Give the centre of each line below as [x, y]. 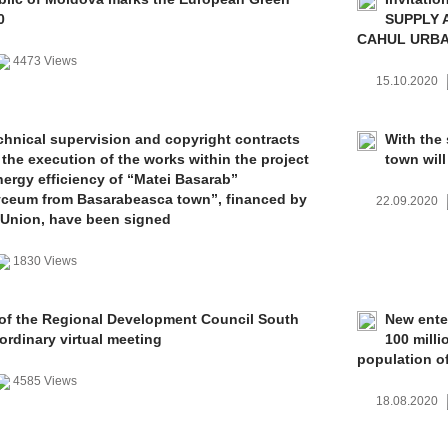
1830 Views [45, 261]
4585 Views [45, 381]
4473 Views [45, 61]
